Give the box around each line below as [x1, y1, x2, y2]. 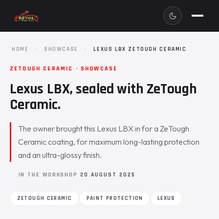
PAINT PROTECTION [86, 194, 143, 202]
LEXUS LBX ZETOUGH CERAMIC [93, 45, 187, 53]
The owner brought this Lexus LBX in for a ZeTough [18, 124, 190, 133]
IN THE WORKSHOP [18, 171, 80, 178]
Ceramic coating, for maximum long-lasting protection [18, 137, 200, 147]
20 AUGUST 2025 [80, 171, 135, 178]
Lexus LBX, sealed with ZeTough [10, 80, 197, 98]
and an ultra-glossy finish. [18, 150, 102, 160]
